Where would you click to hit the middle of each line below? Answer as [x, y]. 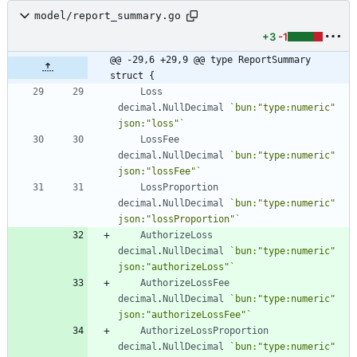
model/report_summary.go [108, 16]
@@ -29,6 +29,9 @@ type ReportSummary [210, 59]
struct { [132, 75]
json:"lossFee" [157, 171]
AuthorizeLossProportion [204, 330]
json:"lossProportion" [177, 219]
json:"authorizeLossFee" [182, 314]
